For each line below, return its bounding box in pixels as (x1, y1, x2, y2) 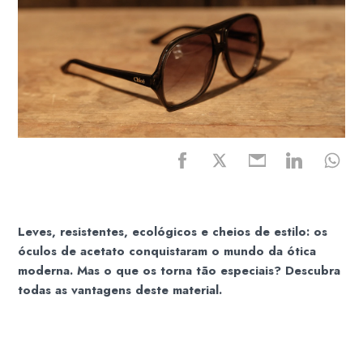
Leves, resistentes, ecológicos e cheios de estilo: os (18, 222, 328, 241)
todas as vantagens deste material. (18, 280, 223, 299)
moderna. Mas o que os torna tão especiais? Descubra (18, 261, 341, 280)
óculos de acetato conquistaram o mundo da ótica (18, 241, 317, 260)
